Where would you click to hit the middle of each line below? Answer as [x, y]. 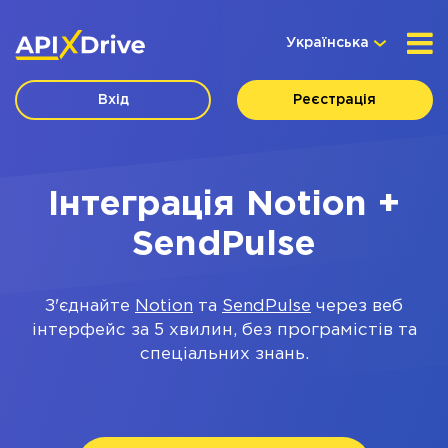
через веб [357, 306]
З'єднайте [90, 306]
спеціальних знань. [224, 354]
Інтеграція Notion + [224, 205]
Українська [327, 43]
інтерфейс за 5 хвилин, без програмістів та [224, 330]
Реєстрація [335, 100]
